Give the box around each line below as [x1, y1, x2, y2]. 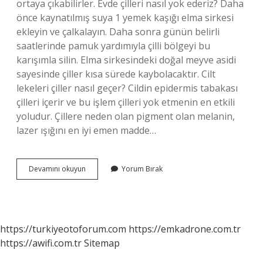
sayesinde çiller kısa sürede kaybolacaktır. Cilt [16, 68, 215, 80]
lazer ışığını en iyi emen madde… [16, 124, 156, 137]
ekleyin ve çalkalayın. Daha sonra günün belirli [16, 25, 220, 38]
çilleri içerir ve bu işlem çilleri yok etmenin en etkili [16, 96, 235, 109]
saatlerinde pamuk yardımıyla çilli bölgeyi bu [16, 39, 210, 52]
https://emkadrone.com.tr [129, 222, 241, 235]
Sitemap [84, 237, 120, 249]
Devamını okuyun [29, 164, 86, 174]
